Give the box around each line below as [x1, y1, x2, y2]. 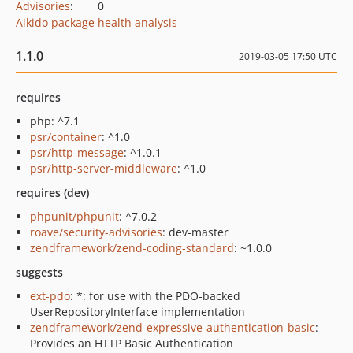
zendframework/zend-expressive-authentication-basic [30, 320, 315, 335]
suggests [16, 265, 63, 280]
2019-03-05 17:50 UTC [239, 50, 337, 63]
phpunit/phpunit [30, 209, 119, 224]
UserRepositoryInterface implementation [30, 304, 245, 319]
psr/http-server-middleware [30, 161, 177, 176]
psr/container [30, 129, 102, 144]
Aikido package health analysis [16, 15, 177, 30]
